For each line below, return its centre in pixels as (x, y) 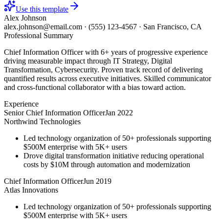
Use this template (42, 9)
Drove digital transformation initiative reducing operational (114, 155)
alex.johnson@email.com (43, 26)
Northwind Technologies (42, 121)
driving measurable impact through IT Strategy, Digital (88, 61)
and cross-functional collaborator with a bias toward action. (95, 87)
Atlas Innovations (31, 190)
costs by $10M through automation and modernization (107, 164)
